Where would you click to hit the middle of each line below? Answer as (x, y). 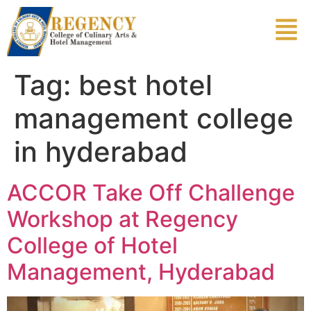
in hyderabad (101, 151)
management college (154, 118)
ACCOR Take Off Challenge (151, 192)
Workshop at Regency (123, 219)
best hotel (145, 85)
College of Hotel (92, 245)
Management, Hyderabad (141, 271)
